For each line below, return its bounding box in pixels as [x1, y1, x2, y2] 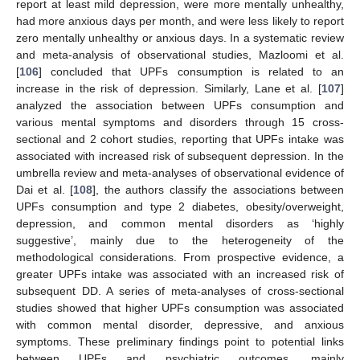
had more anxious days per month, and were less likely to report [16, 14, 344, 27]
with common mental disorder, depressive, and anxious [16, 317, 344, 331]
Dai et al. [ [16, 182, 74, 196]
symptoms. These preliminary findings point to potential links [16, 334, 344, 348]
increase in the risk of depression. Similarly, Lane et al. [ [16, 81, 321, 95]
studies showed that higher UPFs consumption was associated [16, 301, 344, 314]
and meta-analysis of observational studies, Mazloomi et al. [16, 47, 344, 61]
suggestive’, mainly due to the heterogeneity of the [16, 233, 344, 247]
